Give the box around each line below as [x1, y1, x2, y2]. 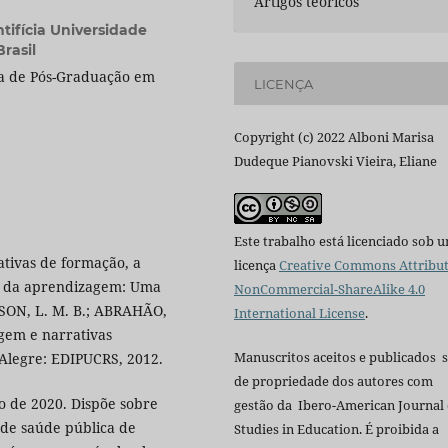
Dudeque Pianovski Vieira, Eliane [234, 152, 437, 171]
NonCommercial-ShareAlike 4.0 [234, 280, 425, 299]
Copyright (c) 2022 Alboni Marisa [234, 128, 434, 147]
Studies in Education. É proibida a [234, 420, 439, 439]
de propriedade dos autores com [234, 372, 433, 391]
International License [234, 304, 365, 323]
